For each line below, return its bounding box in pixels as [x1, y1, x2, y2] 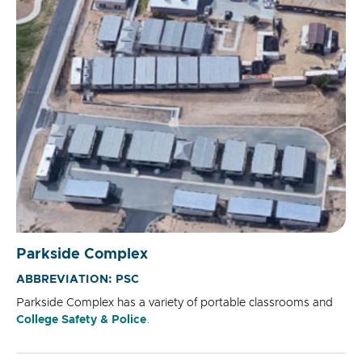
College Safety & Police [16, 314, 146, 326]
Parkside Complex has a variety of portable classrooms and [16, 297, 333, 309]
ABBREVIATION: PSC [16, 274, 139, 285]
